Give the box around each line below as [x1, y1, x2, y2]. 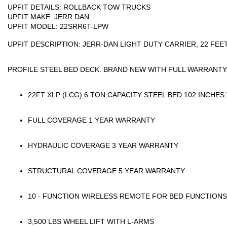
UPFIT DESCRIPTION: [8, 40, 81, 48]
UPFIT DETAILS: [8, 3, 61, 11]
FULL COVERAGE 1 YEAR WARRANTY [28, 116, 155, 124]
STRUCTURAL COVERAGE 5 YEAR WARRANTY [28, 167, 185, 175]
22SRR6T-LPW [58, 22, 108, 30]
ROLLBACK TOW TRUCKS [61, 3, 150, 11]
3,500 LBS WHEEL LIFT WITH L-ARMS [28, 217, 154, 225]
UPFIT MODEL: [8, 22, 58, 30]
